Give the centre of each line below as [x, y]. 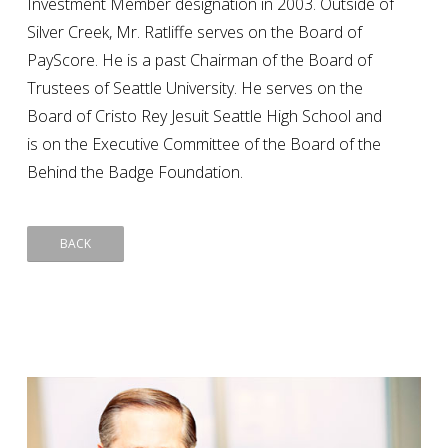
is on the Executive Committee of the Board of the [204, 143]
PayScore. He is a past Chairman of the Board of [200, 59]
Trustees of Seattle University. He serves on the [195, 87]
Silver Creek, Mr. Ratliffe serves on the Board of [195, 31]
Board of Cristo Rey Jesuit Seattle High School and [205, 115]
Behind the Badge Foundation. [135, 171]
